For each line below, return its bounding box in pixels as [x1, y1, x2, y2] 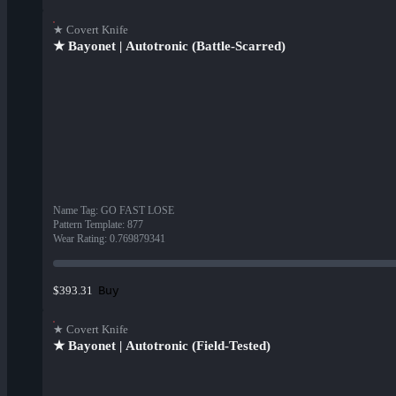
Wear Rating [53, 232, 104, 246]
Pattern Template [53, 218, 122, 232]
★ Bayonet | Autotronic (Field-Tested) [53, 339, 270, 354]
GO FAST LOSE [101, 204, 174, 217]
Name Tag [53, 204, 95, 217]
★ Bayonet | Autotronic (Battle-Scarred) [53, 39, 286, 54]
